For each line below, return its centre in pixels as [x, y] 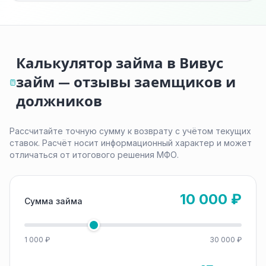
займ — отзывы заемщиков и [126, 82]
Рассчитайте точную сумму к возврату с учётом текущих [130, 131]
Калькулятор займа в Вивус [120, 63]
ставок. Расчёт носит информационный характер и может [131, 143]
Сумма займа [53, 201]
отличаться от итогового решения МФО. [94, 155]
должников [59, 101]
